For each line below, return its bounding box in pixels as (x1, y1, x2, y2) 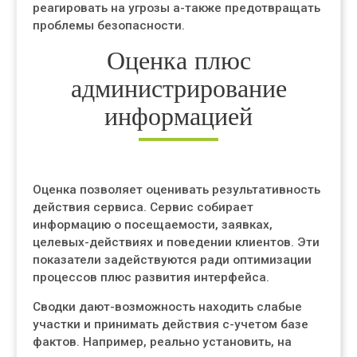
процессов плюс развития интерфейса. (33, 270, 269, 284)
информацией (104, 100, 253, 131)
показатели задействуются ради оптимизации (33, 253, 312, 267)
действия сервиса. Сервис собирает (33, 200, 253, 214)
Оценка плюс (106, 45, 251, 76)
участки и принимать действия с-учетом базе (33, 317, 308, 331)
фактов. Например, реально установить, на (33, 335, 292, 349)
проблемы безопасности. (33, 18, 185, 33)
